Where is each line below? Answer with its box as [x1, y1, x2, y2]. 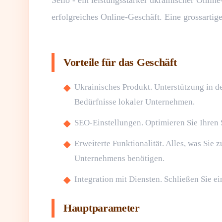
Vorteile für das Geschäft [63, 56, 177, 68]
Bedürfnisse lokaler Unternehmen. [74, 97, 195, 107]
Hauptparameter [63, 202, 140, 214]
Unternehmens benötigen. [74, 154, 165, 163]
